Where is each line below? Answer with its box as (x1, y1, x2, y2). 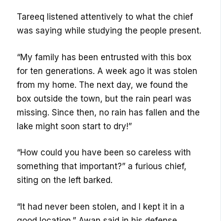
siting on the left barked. (17, 175, 113, 185)
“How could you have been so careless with (17, 147, 191, 158)
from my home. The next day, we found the (17, 79, 188, 90)
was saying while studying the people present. (17, 26, 202, 36)
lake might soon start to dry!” (17, 121, 132, 131)
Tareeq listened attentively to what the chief (17, 12, 193, 22)
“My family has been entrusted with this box (17, 52, 192, 62)
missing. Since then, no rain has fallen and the (17, 107, 200, 117)
